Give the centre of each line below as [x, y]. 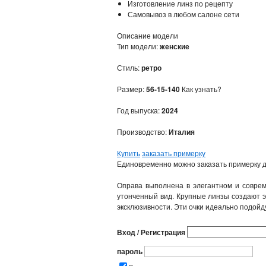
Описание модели [148, 35]
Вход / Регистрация [151, 232]
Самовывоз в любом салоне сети [183, 14]
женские [175, 46]
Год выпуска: [139, 110]
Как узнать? [202, 88]
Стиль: [129, 67]
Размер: [132, 88]
